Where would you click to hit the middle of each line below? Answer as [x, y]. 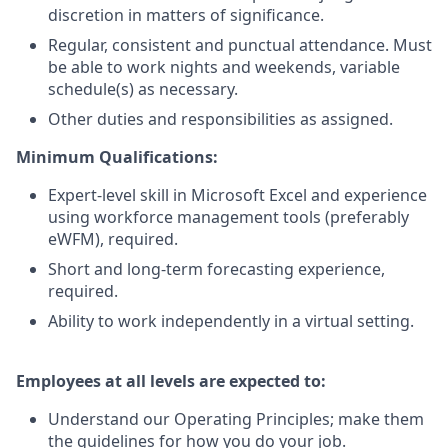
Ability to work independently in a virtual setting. [231, 321]
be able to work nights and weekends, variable [224, 67]
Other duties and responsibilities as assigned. [220, 119]
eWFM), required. [113, 239]
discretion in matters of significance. [186, 15]
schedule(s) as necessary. [143, 89]
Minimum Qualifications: [117, 157]
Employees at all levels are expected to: [171, 381]
